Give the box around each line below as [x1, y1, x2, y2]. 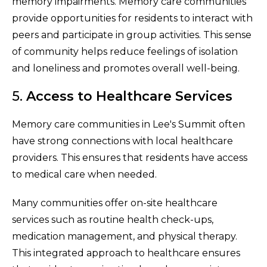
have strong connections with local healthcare [12, 135, 233, 147]
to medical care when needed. [12, 168, 157, 180]
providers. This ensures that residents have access [12, 151, 247, 163]
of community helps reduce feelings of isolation [12, 45, 238, 57]
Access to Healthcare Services [26, 88, 232, 104]
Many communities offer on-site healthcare [12, 197, 218, 209]
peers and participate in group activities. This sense [12, 29, 252, 41]
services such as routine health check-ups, [12, 213, 213, 225]
